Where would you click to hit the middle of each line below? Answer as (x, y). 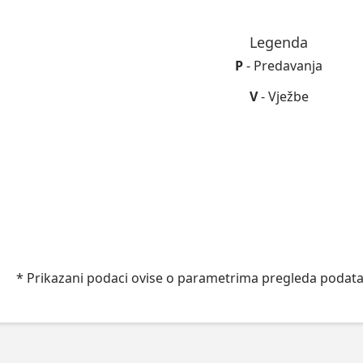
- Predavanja (283, 66)
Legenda (279, 42)
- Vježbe (283, 96)
